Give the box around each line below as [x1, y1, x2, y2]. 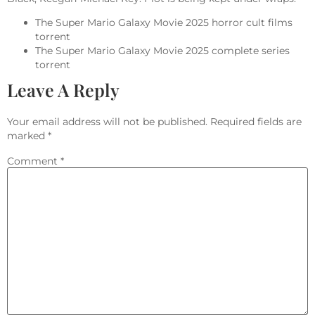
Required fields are [210, 115, 302, 129]
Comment [7, 155, 60, 168]
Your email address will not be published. [7, 115, 207, 129]
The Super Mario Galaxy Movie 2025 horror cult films [35, 16, 292, 30]
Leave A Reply [7, 78, 120, 102]
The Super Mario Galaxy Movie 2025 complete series [35, 44, 290, 58]
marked [7, 129, 48, 143]
